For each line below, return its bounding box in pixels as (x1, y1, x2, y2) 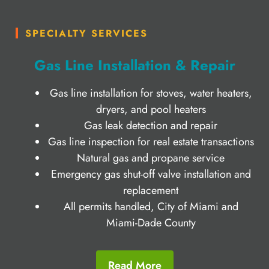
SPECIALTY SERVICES (25, 26, 148, 40)
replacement (123, 182, 178, 198)
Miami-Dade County (106, 214, 196, 231)
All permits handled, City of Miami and (63, 198, 238, 214)
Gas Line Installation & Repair (34, 54, 235, 76)
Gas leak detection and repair (84, 117, 217, 133)
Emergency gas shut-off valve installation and (50, 166, 251, 182)
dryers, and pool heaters (95, 101, 206, 117)
